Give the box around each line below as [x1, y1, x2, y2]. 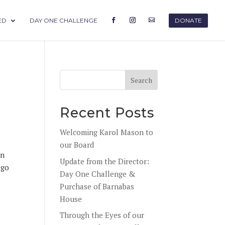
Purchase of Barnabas [60, 181, 135, 191]
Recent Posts [60, 104, 155, 121]
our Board [60, 140, 94, 150]
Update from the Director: [60, 156, 150, 166]
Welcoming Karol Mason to [60, 127, 154, 137]
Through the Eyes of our [60, 210, 145, 220]
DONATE [175, 17, 202, 24]
